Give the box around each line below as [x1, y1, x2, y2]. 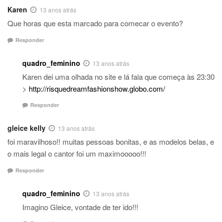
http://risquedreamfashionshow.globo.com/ [29, 83, 165, 94]
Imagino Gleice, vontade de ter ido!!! [22, 201, 138, 212]
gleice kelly [7, 123, 46, 133]
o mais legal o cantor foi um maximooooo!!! [7, 148, 146, 159]
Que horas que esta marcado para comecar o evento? [7, 18, 183, 29]
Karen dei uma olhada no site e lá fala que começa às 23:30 [22, 71, 215, 82]
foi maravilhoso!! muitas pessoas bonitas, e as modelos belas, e [7, 136, 214, 147]
